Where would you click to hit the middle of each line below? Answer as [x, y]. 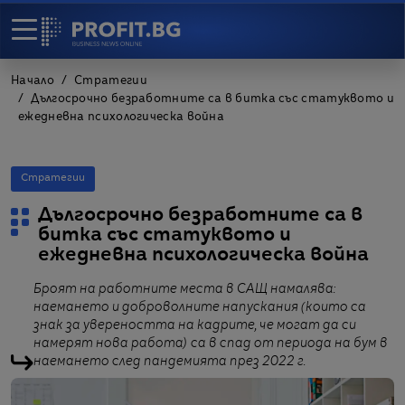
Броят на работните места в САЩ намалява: [184, 289]
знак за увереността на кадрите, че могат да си [195, 325]
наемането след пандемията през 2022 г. [170, 362]
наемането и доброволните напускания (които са [200, 307]
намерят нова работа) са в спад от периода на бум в [211, 344]
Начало [33, 81]
